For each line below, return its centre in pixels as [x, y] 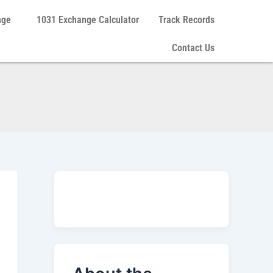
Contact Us [193, 48]
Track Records [186, 20]
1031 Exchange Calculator [87, 20]
